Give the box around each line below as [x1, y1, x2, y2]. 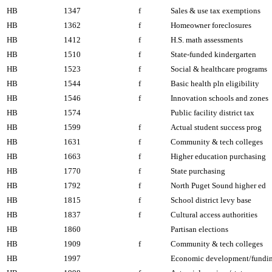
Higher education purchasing [171, 152, 266, 161]
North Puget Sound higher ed [171, 181, 266, 190]
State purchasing [171, 166, 225, 175]
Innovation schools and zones [171, 93, 268, 103]
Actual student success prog [171, 123, 262, 132]
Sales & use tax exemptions [171, 6, 260, 15]
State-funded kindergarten [171, 50, 256, 59]
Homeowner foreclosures [171, 21, 251, 30]
